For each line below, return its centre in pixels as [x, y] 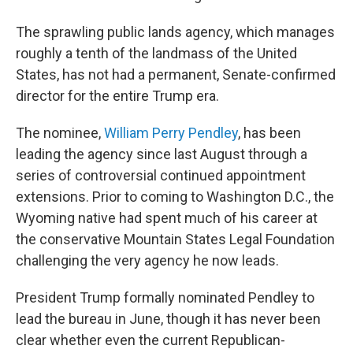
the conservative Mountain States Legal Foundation [175, 239]
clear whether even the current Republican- [150, 340]
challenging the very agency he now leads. [147, 260]
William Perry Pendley [171, 133]
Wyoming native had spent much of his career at [167, 218]
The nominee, [60, 133]
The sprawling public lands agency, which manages [175, 32]
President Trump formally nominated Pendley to [165, 297]
